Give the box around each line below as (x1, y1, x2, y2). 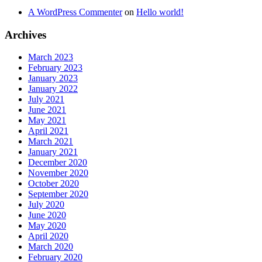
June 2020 (28, 210, 66, 220)
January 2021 (28, 147, 78, 157)
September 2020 (28, 189, 88, 199)
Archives (5, 28, 46, 41)
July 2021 (28, 94, 64, 105)
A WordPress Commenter (28, 6, 122, 17)
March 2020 (28, 242, 73, 252)
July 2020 (28, 199, 64, 210)
